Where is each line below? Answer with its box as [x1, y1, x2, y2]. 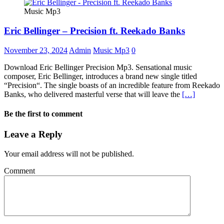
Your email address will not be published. [4, 149, 134, 158]
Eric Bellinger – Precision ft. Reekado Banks [4, 25, 185, 36]
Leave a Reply [4, 129, 62, 140]
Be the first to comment [4, 109, 82, 118]
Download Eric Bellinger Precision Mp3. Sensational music [4, 62, 192, 71]
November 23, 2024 [4, 45, 67, 54]
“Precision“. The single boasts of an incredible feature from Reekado [4, 80, 220, 89]
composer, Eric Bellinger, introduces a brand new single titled [4, 71, 197, 80]
